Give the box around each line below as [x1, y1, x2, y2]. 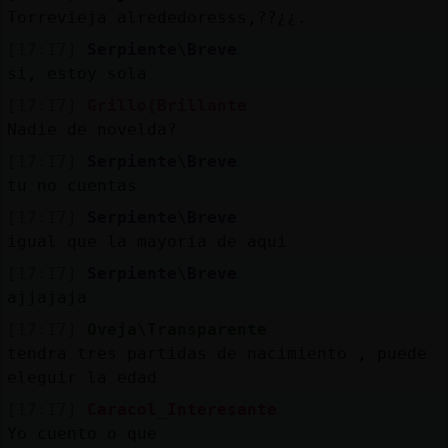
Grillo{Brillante [86, 95, 247, 115]
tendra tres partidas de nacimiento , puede [6, 343, 427, 363]
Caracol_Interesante [86, 399, 277, 419]
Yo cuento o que [6, 423, 157, 443]
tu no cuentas [6, 175, 137, 195]
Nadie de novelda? [6, 119, 177, 139]
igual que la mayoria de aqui [6, 231, 287, 251]
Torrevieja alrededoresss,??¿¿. [6, 7, 307, 27]
